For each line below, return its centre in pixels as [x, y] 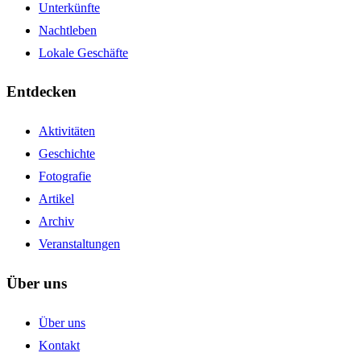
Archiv [56, 222]
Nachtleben [68, 30]
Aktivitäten [67, 131]
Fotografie [65, 176]
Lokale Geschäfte [83, 52]
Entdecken [41, 92]
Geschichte [67, 154]
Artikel [56, 199]
